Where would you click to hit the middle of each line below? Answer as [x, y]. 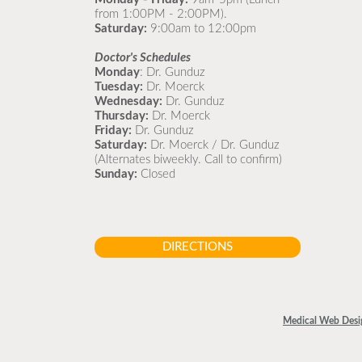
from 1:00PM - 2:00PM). [161, 14]
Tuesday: [120, 86]
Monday [117, 72]
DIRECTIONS [198, 246]
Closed [156, 174]
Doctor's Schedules [144, 57]
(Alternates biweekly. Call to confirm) [190, 159]
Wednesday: [130, 101]
